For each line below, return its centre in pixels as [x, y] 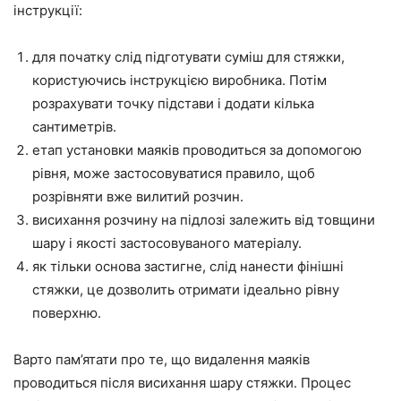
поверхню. [67, 313]
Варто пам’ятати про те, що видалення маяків [162, 360]
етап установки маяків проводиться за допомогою [197, 150]
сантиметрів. [74, 127]
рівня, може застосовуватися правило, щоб [174, 174]
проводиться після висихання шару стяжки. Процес [182, 383]
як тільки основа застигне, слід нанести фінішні [188, 267]
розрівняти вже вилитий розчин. [138, 197]
